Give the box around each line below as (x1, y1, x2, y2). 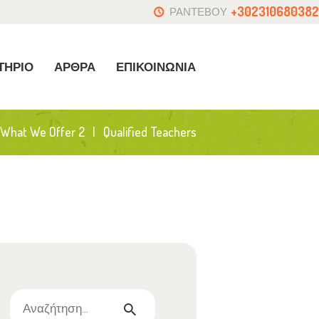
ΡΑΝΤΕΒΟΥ (169, 4, 227, 19)
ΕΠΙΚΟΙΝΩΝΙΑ (115, 59, 196, 75)
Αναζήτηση (9, 291, 69, 307)
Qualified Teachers (103, 124, 197, 140)
